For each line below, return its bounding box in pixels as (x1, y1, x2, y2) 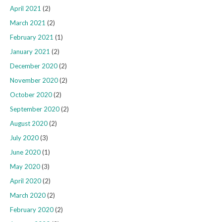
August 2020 (10, 119, 48, 127)
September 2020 (10, 105, 59, 113)
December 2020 (10, 61, 57, 70)
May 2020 (10, 162, 40, 170)
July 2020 (10, 133, 39, 142)
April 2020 (10, 176, 41, 185)
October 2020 (10, 90, 52, 99)
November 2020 (10, 76, 58, 84)
